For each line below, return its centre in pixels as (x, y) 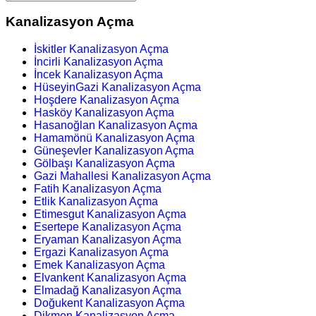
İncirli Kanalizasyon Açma (98, 62)
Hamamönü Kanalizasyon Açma (114, 138)
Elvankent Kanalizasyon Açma (110, 278)
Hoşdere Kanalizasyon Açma (107, 100)
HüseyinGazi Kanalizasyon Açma (117, 87)
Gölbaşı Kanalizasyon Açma (104, 164)
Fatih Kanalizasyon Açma (98, 189)
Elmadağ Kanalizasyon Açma (108, 291)
